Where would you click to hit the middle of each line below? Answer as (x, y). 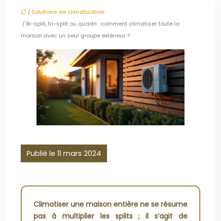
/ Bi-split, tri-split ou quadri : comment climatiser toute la (100, 24)
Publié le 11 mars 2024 (64, 153)
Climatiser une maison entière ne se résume (110, 204)
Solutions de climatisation (68, 12)
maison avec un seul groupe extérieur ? (75, 36)
